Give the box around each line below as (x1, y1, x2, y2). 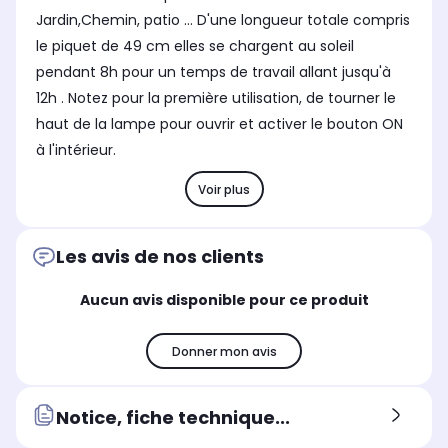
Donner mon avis (171, 342, 277, 360)
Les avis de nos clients (56, 244, 264, 270)
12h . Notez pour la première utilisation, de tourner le (36, 88, 396, 109)
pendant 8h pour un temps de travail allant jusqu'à (36, 62, 391, 83)
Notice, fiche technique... (56, 404, 290, 430)
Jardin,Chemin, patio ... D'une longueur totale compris (36, 10, 410, 31)
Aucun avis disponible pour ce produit (79, 290, 369, 311)
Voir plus (198, 180, 250, 198)
